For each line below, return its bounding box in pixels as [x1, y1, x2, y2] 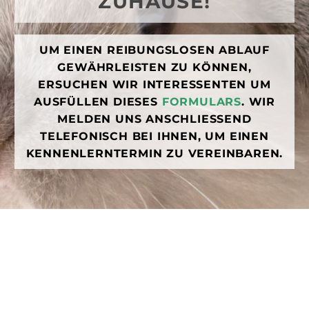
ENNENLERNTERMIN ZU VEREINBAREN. [26, 147, 280, 161]
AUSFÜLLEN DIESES [34, 95, 162, 109]
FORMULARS [161, 95, 241, 109]
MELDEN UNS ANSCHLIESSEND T [57, 112, 252, 126]
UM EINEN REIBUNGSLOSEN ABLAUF [39, 43, 270, 57]
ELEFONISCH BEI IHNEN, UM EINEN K [40, 130, 269, 143]
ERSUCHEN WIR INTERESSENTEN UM [38, 78, 271, 92]
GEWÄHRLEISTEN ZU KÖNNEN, [57, 61, 252, 74]
